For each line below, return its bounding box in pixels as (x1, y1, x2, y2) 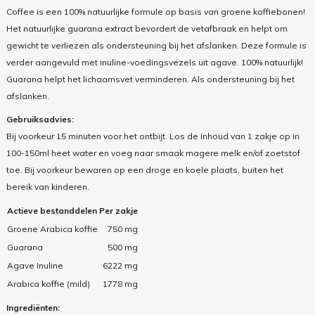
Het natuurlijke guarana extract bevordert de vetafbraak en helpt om (6, 23, 288, 34)
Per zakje (98, 205, 138, 217)
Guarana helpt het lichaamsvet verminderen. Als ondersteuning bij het (6, 74, 295, 85)
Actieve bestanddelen (6, 205, 97, 217)
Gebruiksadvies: (6, 114, 74, 125)
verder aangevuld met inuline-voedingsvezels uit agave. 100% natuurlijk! (6, 57, 303, 68)
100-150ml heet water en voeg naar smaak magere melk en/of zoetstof (6, 148, 300, 159)
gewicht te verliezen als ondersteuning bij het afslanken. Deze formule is (6, 40, 307, 51)
